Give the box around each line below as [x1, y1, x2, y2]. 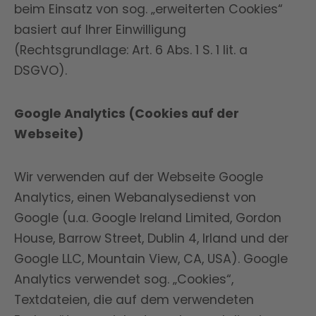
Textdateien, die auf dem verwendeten [14, 291, 254, 308]
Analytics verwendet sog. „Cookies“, [14, 271, 233, 288]
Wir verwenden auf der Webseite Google [14, 169, 263, 186]
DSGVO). [14, 62, 67, 79]
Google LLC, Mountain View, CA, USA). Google [14, 250, 288, 267]
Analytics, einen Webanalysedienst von [14, 189, 256, 206]
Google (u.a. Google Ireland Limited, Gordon [14, 209, 281, 226]
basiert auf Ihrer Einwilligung [14, 21, 186, 38]
